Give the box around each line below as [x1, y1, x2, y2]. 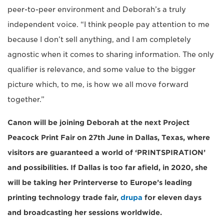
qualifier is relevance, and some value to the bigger [7, 65, 195, 74]
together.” [7, 95, 44, 104]
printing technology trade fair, [7, 193, 120, 202]
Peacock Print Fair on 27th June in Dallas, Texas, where [7, 133, 210, 142]
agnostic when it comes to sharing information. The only [7, 50, 214, 59]
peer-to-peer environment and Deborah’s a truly [7, 5, 186, 14]
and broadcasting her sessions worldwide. [7, 208, 162, 217]
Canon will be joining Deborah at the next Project [7, 118, 189, 127]
